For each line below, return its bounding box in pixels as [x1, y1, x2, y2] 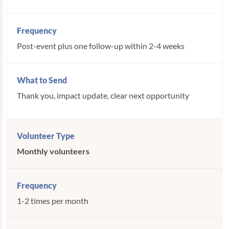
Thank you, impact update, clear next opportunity [17, 90, 189, 100]
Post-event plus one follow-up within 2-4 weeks [17, 41, 185, 51]
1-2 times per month [17, 196, 88, 205]
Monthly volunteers [17, 146, 89, 156]
